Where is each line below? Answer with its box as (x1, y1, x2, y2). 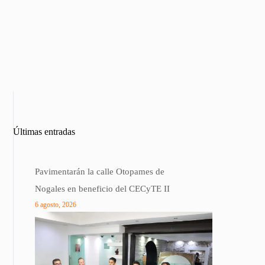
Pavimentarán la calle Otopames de (35, 167, 164, 177)
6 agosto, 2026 (35, 201, 76, 209)
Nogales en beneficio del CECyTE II (35, 184, 170, 194)
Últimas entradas (13, 127, 76, 137)
